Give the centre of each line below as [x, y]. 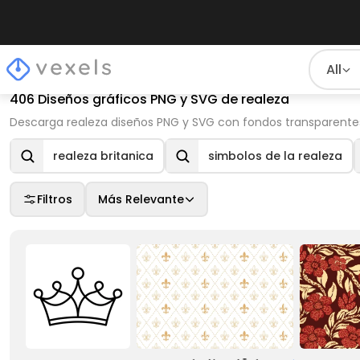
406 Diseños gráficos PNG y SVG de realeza [149, 99]
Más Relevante [141, 199]
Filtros [55, 199]
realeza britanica [103, 156]
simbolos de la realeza [275, 156]
